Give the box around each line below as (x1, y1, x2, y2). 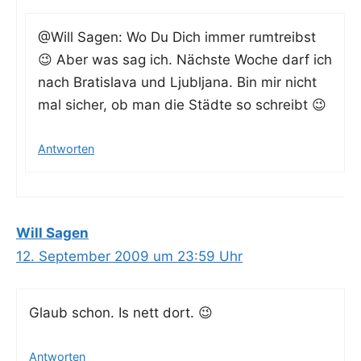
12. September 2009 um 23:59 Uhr (16, 247, 243, 264)
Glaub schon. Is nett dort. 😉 (29, 305, 213, 322)
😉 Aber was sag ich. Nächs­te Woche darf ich (38, 52, 332, 68)
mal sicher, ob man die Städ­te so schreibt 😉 (38, 97, 326, 114)
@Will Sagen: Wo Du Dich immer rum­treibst (38, 29, 316, 46)
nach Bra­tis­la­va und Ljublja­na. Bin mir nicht (38, 74, 317, 91)
